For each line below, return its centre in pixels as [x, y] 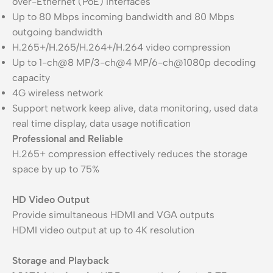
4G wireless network [58, 93]
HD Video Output [51, 199]
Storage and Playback [61, 260]
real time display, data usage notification [101, 123]
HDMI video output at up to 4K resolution [103, 230]
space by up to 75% [56, 169]
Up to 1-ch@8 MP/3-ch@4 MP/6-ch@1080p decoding [134, 62]
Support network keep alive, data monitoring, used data [135, 108]
